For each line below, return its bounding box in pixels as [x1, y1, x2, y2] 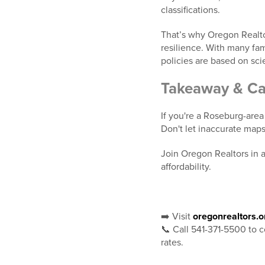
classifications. [161, 4, 220, 17]
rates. [161, 237, 183, 249]
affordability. [161, 161, 211, 173]
